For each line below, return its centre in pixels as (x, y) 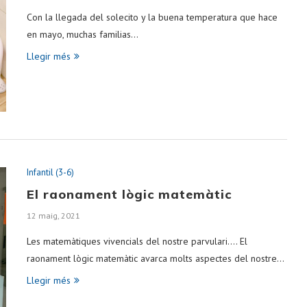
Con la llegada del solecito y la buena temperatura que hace (152, 17)
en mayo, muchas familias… (83, 34)
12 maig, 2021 (53, 216)
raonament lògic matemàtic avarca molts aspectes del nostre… (156, 259)
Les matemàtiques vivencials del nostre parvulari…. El (137, 242)
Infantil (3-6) (50, 173)
